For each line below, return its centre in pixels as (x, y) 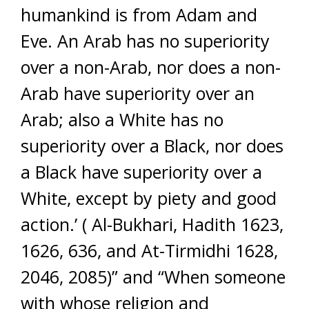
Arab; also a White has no (122, 119)
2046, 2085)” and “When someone (153, 276)
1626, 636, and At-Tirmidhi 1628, (149, 250)
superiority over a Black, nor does (152, 145)
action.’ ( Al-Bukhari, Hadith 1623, (152, 224)
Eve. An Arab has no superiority (145, 40)
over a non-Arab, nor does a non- (151, 67)
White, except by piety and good (149, 198)
